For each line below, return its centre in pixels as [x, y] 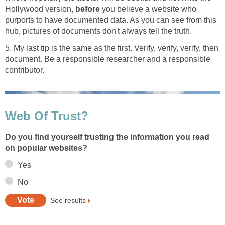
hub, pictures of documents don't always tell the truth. [98, 31]
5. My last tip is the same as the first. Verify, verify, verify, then [112, 48]
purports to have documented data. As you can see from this [111, 20]
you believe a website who [148, 9]
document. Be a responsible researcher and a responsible [108, 59]
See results [68, 200]
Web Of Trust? [47, 116]
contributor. [25, 70]
